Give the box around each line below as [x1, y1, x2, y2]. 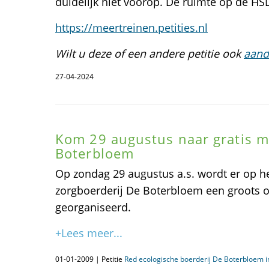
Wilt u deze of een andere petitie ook [55, 46, 244, 61]
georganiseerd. [55, 200, 131, 214]
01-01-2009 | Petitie [55, 254, 124, 264]
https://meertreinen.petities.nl [55, 20, 208, 35]
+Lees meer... [55, 226, 122, 240]
